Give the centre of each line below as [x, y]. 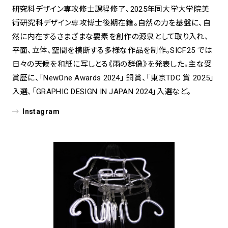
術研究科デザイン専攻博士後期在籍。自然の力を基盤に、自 [111, 23]
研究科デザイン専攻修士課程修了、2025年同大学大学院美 [111, 9]
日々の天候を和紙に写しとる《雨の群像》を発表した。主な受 [112, 64]
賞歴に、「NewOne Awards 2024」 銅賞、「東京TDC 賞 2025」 [113, 78]
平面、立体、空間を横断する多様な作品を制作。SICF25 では [112, 51]
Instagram [41, 112]
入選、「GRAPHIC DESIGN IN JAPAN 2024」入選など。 [102, 92]
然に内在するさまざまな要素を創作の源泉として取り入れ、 [110, 37]
